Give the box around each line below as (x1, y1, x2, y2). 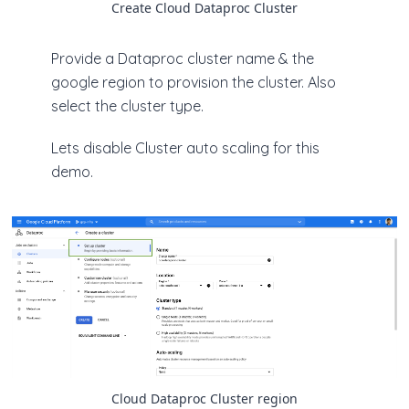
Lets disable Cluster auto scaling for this (51, 138, 320, 157)
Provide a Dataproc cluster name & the (51, 48, 314, 68)
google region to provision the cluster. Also (51, 72, 336, 91)
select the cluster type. (51, 96, 204, 115)
